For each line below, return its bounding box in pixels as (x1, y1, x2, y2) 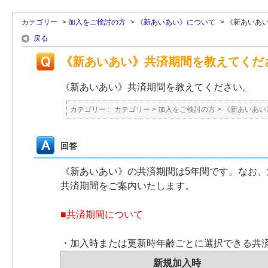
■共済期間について (60, 209, 143, 220)
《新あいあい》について (136, 18, 215, 26)
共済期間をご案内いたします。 (60, 181, 194, 191)
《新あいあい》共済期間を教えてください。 (60, 82, 252, 92)
